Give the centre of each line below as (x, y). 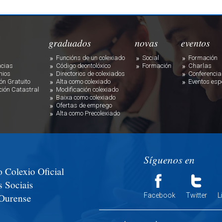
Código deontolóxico (83, 65)
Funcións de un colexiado (90, 57)
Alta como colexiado (83, 81)
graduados (70, 42)
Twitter (196, 195)
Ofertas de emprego (84, 105)
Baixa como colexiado (86, 97)
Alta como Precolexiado (88, 113)
